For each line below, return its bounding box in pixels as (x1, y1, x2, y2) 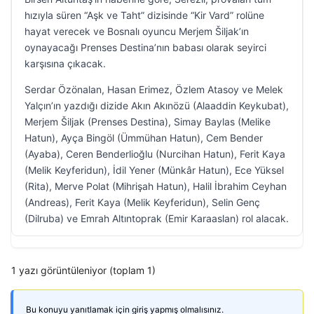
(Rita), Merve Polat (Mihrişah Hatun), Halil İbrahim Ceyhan (25, 180, 287, 192)
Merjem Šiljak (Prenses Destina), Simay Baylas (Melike (25, 116, 271, 128)
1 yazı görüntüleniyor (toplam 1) (11, 264, 156, 276)
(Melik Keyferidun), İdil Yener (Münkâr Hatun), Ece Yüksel (25, 164, 284, 176)
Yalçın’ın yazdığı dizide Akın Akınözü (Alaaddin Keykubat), (25, 100, 289, 111)
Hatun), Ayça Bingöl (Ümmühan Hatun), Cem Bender (25, 132, 263, 144)
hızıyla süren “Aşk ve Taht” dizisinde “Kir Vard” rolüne (25, 9, 264, 21)
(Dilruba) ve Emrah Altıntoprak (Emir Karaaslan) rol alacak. (25, 212, 289, 224)
